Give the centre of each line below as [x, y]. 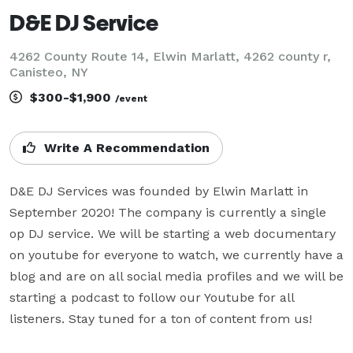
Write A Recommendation [125, 147]
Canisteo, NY [49, 72]
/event [131, 98]
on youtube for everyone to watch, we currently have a [176, 255]
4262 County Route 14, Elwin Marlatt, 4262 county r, [170, 56]
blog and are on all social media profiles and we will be [176, 276]
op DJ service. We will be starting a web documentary [173, 233]
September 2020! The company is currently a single [168, 212]
